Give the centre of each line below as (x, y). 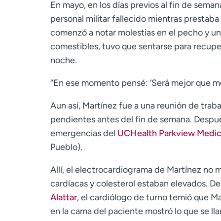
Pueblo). (66, 147)
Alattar (64, 197)
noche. (64, 60)
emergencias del (84, 133)
